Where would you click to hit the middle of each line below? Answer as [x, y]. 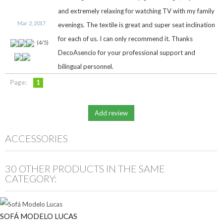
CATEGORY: [31, 179]
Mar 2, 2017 [31, 23]
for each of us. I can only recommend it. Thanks [125, 39]
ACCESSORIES [36, 139]
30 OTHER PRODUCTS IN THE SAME [85, 169]
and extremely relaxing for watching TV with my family [136, 11]
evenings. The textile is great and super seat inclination [137, 25]
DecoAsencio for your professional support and [127, 53]
